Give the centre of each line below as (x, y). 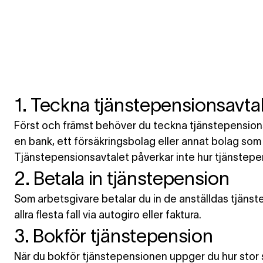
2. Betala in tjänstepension (122, 178)
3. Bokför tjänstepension (114, 236)
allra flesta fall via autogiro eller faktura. (108, 215)
